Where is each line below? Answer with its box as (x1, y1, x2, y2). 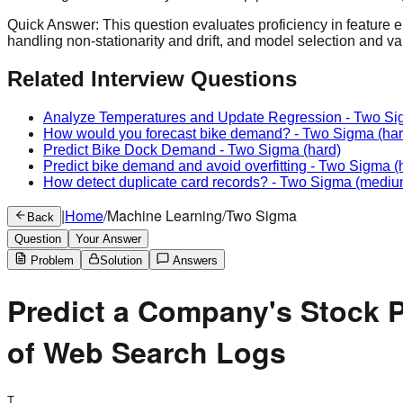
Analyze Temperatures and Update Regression (43, 110, 342, 126)
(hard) (300, 142, 341, 158)
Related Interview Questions (7, 67, 297, 92)
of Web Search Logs (7, 330, 286, 372)
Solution (100, 254, 142, 268)
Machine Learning (107, 205, 222, 227)
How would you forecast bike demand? (43, 126, 291, 142)
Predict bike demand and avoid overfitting (43, 158, 307, 175)
